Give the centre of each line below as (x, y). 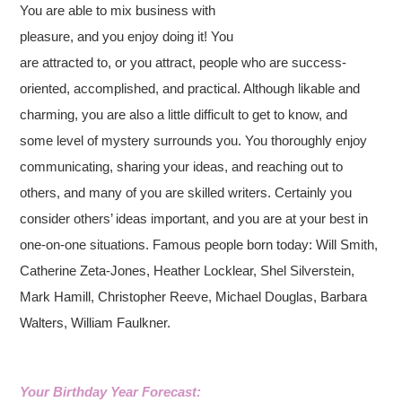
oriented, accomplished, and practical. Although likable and (190, 88)
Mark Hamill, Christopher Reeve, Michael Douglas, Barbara (194, 297)
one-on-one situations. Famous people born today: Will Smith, (199, 245)
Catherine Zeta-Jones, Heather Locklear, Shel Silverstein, (188, 271)
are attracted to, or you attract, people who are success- (184, 62)
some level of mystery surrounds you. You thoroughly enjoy (194, 140)
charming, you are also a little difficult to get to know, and (184, 114)
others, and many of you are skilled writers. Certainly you (186, 192)
